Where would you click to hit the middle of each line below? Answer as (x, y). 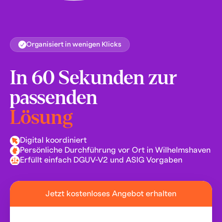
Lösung (41, 117)
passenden (54, 97)
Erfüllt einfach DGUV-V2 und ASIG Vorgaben (101, 160)
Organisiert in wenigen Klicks (74, 44)
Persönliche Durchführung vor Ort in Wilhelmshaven (115, 150)
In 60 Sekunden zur (93, 78)
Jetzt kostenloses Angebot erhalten (111, 194)
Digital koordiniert (53, 140)
